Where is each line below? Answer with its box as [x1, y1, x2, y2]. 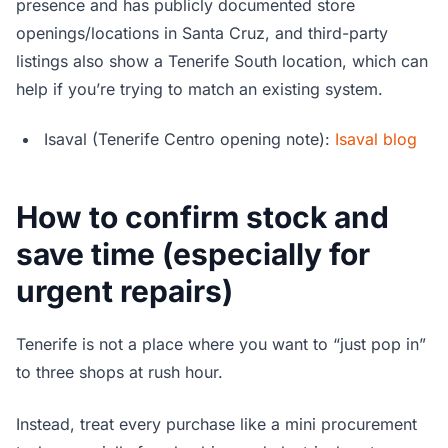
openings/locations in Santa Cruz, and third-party [16, 23, 388, 44]
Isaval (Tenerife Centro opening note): [44, 129, 335, 150]
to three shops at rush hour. [16, 362, 223, 383]
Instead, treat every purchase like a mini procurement [16, 414, 417, 435]
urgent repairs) [16, 273, 233, 310]
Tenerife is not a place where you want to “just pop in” [16, 334, 426, 355]
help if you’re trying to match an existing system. [16, 79, 383, 100]
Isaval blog [335, 129, 417, 150]
